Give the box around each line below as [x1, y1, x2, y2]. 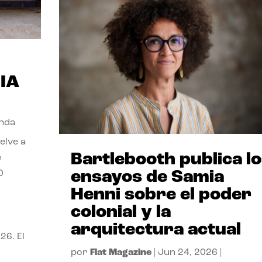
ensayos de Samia [70, 168, 224, 187]
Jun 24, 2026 [157, 247, 218, 257]
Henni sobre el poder [70, 185, 251, 204]
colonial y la [70, 203, 171, 222]
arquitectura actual [70, 220, 241, 239]
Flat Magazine [89, 247, 151, 257]
